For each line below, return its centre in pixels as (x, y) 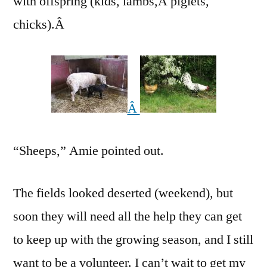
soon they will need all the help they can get (128, 216)
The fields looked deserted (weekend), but (123, 193)
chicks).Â (40, 24)
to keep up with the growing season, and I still (133, 239)
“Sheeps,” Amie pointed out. (89, 150)
